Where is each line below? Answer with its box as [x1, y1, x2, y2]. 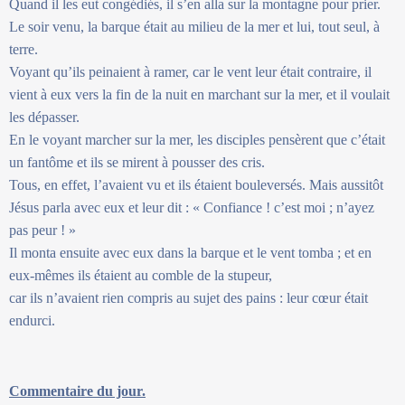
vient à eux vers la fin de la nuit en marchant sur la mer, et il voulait [9, 86, 390, 102]
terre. [9, 41, 38, 57]
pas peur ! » [9, 221, 76, 238]
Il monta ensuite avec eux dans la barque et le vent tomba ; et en [9, 244, 372, 260]
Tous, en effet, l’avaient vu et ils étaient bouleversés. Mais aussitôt [9, 176, 383, 193]
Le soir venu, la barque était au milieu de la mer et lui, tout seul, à [9, 18, 380, 34]
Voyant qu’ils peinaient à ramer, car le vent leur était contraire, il [9, 63, 372, 80]
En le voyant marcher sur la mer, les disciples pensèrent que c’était [9, 131, 385, 147]
